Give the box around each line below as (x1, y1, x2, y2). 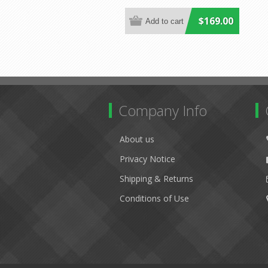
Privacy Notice (120, 153, 175, 165)
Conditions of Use (120, 193, 189, 204)
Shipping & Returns (120, 173, 193, 184)
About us (120, 133, 154, 145)
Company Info (118, 100, 207, 120)
